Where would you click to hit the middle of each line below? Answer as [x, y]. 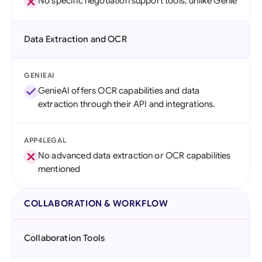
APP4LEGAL [45, 140]
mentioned [59, 169]
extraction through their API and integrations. [127, 104]
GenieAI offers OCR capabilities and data [119, 91]
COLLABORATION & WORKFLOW [96, 204]
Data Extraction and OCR [75, 39]
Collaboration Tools [65, 238]
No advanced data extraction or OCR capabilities [135, 156]
